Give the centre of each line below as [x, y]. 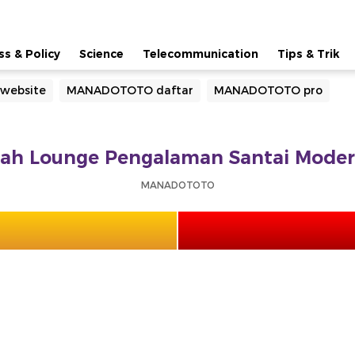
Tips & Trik [309, 54]
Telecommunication [200, 54]
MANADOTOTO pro [268, 90]
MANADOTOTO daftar [130, 90]
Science [101, 54]
